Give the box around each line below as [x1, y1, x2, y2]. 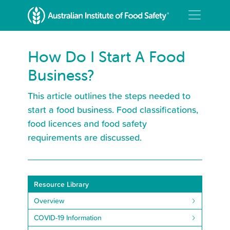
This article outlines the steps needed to [28, 88, 190, 102]
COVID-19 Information [33, 212, 102, 223]
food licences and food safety [28, 116, 147, 130]
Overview [33, 195, 64, 206]
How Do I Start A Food [28, 47, 185, 66]
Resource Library [33, 179, 89, 189]
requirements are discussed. [28, 130, 142, 144]
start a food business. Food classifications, [28, 102, 198, 116]
